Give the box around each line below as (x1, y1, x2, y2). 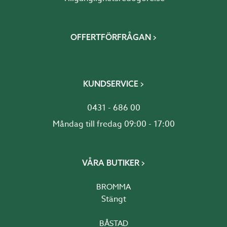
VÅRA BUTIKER (82, 158, 139, 168)
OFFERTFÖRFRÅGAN (70, 32, 151, 42)
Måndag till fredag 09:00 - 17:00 (52, 118, 175, 130)
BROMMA (96, 181, 131, 193)
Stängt (101, 193, 126, 205)
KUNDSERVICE (83, 79, 138, 89)
